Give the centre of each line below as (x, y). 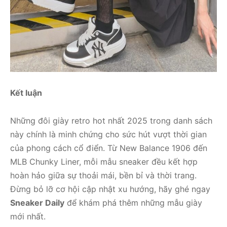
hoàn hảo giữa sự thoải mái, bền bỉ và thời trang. (103, 175)
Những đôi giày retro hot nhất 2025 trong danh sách (111, 120)
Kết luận (26, 92)
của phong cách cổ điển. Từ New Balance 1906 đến (109, 148)
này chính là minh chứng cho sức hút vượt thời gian (108, 134)
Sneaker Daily (37, 202)
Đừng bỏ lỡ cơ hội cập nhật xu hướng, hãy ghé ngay (110, 189)
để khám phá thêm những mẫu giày (133, 202)
